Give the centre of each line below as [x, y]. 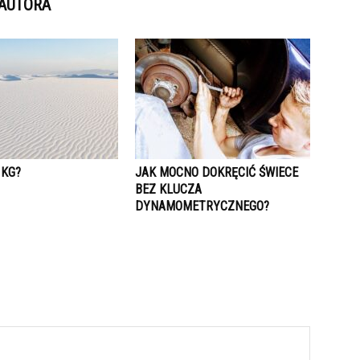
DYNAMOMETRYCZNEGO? [202, 206]
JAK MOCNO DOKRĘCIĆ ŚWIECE [217, 172]
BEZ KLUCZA [168, 189]
